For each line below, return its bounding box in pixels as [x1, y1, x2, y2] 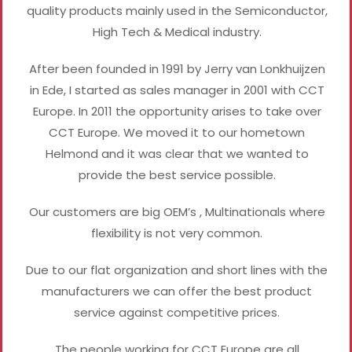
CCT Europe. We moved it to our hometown [49, 123, 305, 141]
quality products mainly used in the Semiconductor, [26, 2, 328, 19]
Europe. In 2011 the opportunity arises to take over [32, 102, 321, 119]
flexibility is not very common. [91, 224, 262, 241]
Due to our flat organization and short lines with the [26, 261, 328, 278]
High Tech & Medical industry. [92, 23, 262, 40]
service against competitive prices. [74, 303, 280, 321]
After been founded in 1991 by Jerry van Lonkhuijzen [28, 60, 325, 77]
